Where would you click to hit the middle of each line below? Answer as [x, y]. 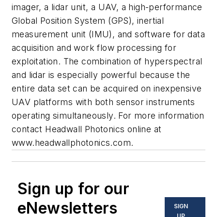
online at [144, 129]
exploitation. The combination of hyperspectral [107, 62]
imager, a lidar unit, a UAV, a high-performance [107, 7]
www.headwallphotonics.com [71, 143]
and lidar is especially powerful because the [101, 75]
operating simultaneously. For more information [108, 116]
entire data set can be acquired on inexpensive [107, 89]
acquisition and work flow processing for [94, 48]
